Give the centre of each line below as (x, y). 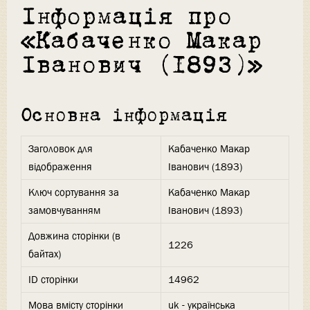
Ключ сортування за (74, 193)
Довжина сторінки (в (74, 236)
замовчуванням (64, 211)
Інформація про (127, 18)
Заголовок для (61, 149)
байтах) (45, 254)
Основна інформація (124, 116)
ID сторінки (53, 280)
